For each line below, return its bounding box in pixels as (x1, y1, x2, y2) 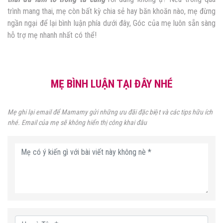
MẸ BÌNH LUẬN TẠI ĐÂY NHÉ (50, 78, 173, 91)
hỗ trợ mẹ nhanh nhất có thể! (7, 30, 97, 40)
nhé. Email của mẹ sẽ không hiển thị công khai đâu (7, 118, 147, 127)
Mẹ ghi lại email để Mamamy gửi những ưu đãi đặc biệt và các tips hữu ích (7, 108, 213, 116)
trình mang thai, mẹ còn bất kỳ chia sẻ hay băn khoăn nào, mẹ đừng (7, 6, 216, 16)
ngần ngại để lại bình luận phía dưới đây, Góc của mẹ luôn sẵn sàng (7, 18, 216, 28)
